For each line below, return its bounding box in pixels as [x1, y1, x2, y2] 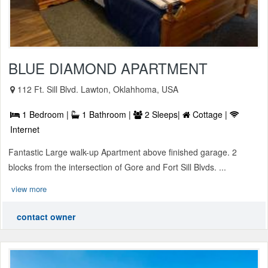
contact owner [17, 210, 75, 223]
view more [11, 182, 47, 194]
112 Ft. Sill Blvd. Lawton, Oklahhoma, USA [17, 83, 178, 95]
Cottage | [190, 108, 230, 120]
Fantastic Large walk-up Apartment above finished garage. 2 [8, 145, 237, 158]
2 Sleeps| [142, 108, 182, 120]
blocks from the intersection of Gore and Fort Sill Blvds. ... [8, 160, 226, 173]
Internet [10, 123, 39, 135]
